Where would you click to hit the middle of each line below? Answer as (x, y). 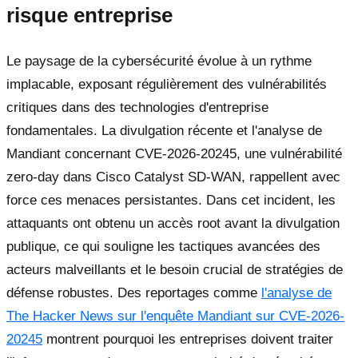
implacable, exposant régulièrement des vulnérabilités (167, 85)
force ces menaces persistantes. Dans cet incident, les (171, 201)
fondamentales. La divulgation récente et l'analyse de (164, 131)
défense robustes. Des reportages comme (134, 293)
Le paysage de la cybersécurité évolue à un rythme (159, 62)
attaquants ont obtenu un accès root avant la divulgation (173, 224)
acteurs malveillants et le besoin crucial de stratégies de (175, 270)
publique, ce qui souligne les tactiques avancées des (163, 247)
